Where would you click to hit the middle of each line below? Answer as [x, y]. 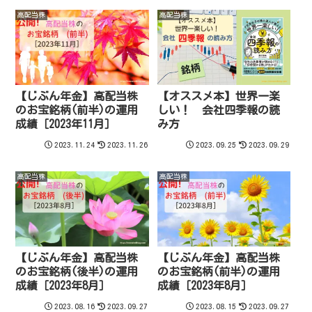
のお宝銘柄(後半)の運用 [77, 272]
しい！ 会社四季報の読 [219, 110]
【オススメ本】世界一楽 [219, 96]
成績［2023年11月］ [66, 124]
